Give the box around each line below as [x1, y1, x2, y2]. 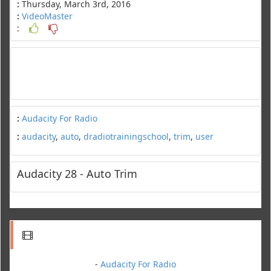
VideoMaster [22, 10, 73, 22]
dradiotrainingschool [83, 130, 169, 142]
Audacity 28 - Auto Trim [17, 166, 137, 181]
